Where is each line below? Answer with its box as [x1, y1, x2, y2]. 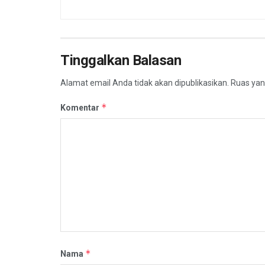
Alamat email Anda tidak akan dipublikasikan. [60, 77, 229, 88]
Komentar [60, 102, 101, 112]
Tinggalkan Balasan [60, 51, 182, 69]
